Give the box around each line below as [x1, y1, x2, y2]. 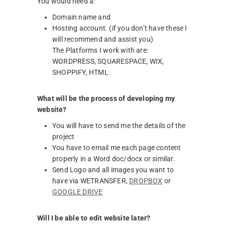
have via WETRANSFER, [52, 176, 130, 185]
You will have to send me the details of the [52, 121, 186, 130]
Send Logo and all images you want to [52, 165, 174, 174]
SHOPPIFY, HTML [52, 68, 108, 76]
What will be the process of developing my [37, 94, 175, 102]
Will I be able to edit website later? [37, 213, 151, 222]
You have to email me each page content [52, 143, 181, 152]
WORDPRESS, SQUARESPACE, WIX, [52, 57, 164, 65]
